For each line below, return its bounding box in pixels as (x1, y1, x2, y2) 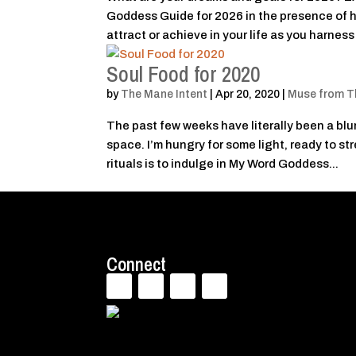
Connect (106, 252, 167, 277)
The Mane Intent (121, 87, 208, 100)
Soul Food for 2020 (106, 59, 261, 88)
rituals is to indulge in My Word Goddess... (106, 157, 339, 170)
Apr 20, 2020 (215, 87, 281, 100)
